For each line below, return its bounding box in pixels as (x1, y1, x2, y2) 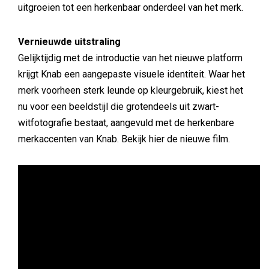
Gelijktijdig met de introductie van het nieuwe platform (18, 52, 243, 64)
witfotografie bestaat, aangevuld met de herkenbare (18, 117, 234, 129)
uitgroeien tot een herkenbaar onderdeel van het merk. (18, 2, 243, 14)
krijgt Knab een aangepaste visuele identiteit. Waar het (18, 68, 245, 80)
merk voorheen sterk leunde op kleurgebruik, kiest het (18, 85, 243, 97)
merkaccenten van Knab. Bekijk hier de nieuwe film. (18, 133, 230, 145)
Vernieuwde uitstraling (18, 36, 121, 48)
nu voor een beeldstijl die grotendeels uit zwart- (18, 101, 219, 113)
